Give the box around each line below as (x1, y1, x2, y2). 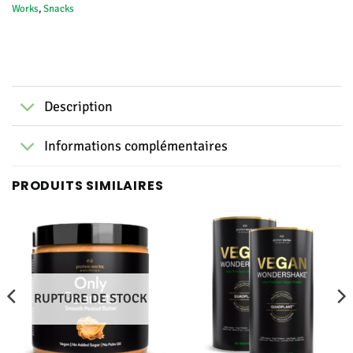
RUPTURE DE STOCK (33, 291, 147, 307)
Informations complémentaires (43, 136, 228, 154)
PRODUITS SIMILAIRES (12, 176, 164, 195)
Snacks (43, 2, 74, 16)
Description (43, 97, 113, 115)
